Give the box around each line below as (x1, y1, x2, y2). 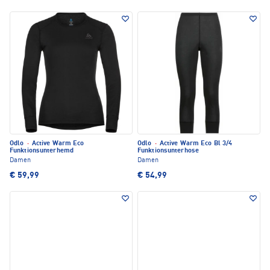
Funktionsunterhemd (10, 148, 74, 155)
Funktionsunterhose (137, 148, 199, 155)
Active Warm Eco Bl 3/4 (157, 140, 233, 148)
